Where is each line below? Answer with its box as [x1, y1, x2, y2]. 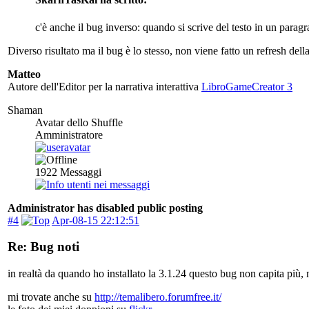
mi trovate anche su [8, 291, 94, 303]
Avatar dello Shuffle [35, 116, 123, 128]
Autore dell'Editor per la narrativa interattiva [8, 80, 201, 92]
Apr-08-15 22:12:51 [52, 214, 139, 226]
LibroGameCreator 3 [201, 80, 292, 92]
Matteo [8, 68, 41, 80]
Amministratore [35, 128, 103, 141]
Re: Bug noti [8, 239, 79, 255]
